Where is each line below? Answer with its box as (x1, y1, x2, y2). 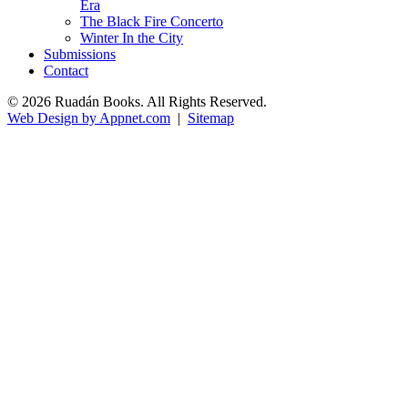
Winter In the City (80, 29, 183, 46)
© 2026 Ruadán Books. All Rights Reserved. (7, 93, 267, 109)
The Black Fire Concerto (80, 13, 223, 29)
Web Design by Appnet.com (7, 109, 170, 126)
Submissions (44, 46, 116, 62)
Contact (44, 62, 88, 78)
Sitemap (188, 109, 234, 126)
